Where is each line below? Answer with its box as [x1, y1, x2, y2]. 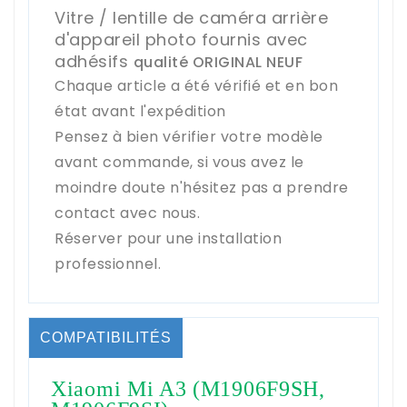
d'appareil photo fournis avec [55, 27, 308, 51]
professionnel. [55, 253, 165, 274]
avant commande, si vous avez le [55, 151, 304, 173]
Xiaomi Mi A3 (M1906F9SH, [51, 376, 325, 401]
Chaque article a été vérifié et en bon [55, 74, 338, 96]
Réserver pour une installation [55, 227, 282, 249]
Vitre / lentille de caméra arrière [55, 5, 328, 29]
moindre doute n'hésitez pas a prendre [55, 176, 349, 198]
